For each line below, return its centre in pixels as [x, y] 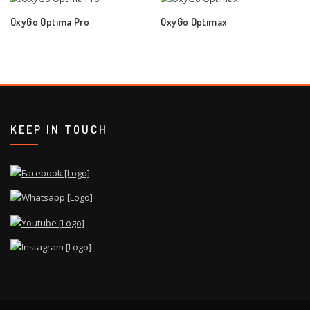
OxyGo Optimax [194, 21]
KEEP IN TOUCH [59, 129]
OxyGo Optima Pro [50, 21]
